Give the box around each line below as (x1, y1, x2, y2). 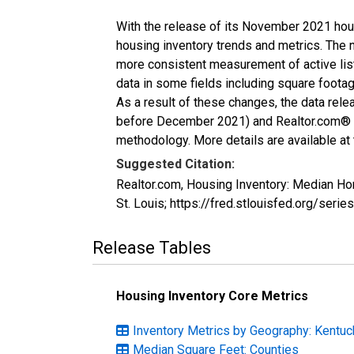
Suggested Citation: (116, 156, 235, 171)
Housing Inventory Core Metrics (116, 288, 308, 303)
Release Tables (92, 237, 211, 258)
